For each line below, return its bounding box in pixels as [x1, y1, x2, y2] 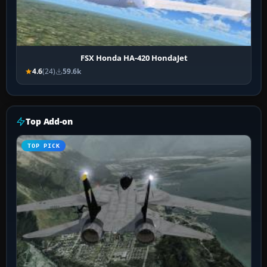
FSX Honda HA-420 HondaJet [80, 52, 188, 64]
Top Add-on [26, 116, 73, 128]
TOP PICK [27, 142, 60, 150]
